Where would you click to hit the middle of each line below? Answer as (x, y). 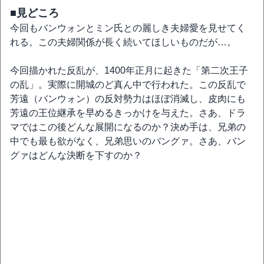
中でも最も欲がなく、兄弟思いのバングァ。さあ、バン (128, 141)
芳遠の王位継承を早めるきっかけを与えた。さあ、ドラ (128, 113)
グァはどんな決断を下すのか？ (76, 155)
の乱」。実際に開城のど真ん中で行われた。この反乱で (128, 85)
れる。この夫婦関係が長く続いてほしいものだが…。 (123, 42)
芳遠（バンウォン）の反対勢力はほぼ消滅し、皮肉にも (128, 99)
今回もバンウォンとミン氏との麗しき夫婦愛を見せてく (128, 28)
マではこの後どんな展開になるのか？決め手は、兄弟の (128, 127)
